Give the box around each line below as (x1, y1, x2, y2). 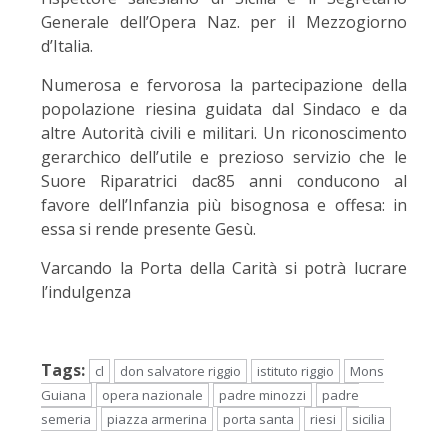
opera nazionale (102, 386, 203, 405)
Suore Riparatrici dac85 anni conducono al (41, 170, 407, 193)
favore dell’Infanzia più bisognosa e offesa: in (41, 194, 407, 217)
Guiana (41, 386, 86, 405)
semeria (41, 410, 91, 429)
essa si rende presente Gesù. (41, 218, 256, 241)
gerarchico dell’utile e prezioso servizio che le (41, 146, 407, 169)
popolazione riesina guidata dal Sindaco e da (41, 98, 407, 121)
